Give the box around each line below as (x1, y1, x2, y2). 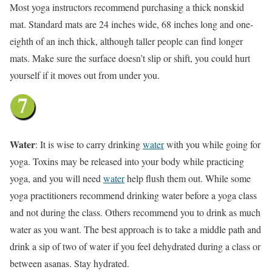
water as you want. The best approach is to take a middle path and (10, 222, 261, 236)
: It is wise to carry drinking (35, 137, 143, 151)
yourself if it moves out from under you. (10, 68, 160, 81)
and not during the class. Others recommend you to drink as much (10, 205, 260, 219)
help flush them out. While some (124, 171, 251, 185)
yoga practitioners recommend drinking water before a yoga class (10, 188, 257, 202)
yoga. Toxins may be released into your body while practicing (10, 154, 244, 168)
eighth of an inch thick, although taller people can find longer (10, 34, 243, 47)
